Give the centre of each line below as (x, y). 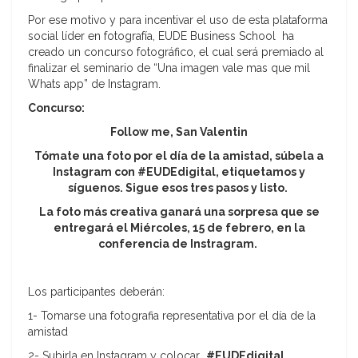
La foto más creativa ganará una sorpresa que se (179, 212)
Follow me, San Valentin (179, 132)
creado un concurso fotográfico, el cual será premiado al (176, 52)
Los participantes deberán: (96, 292)
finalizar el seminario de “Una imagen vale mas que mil (169, 68)
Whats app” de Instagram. (94, 84)
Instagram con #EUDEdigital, (137, 172)
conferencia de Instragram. (179, 244)
